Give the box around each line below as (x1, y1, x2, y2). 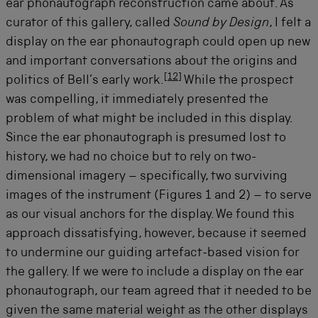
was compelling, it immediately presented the (6, 94, 268, 107)
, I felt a (269, 17, 311, 31)
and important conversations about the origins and (6, 55, 297, 69)
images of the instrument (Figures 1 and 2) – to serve (6, 190, 312, 203)
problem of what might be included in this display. (6, 113, 292, 126)
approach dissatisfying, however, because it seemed (6, 228, 307, 241)
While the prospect (182, 75, 294, 88)
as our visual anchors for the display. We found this (6, 209, 295, 222)
